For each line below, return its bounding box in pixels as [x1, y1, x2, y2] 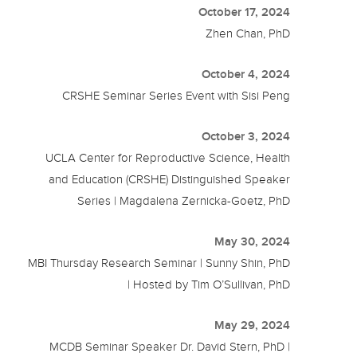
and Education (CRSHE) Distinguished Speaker [49, 173, 291, 186]
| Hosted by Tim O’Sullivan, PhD [127, 278, 291, 292]
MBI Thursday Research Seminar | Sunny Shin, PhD [28, 257, 291, 270]
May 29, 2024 [214, 319, 291, 332]
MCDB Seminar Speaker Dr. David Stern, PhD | [49, 340, 291, 354]
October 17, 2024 [198, 6, 291, 19]
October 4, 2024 [202, 68, 291, 81]
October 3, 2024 [202, 130, 291, 143]
